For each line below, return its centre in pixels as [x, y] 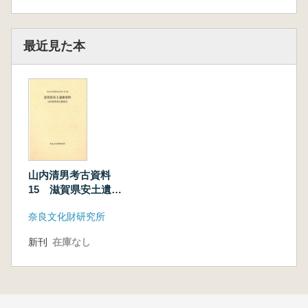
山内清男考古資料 [69, 175]
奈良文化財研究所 [67, 217]
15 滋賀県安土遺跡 [75, 190]
